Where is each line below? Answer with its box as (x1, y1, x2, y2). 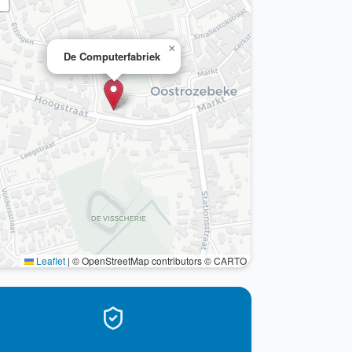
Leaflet (34, 254, 65, 267)
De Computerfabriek (64, 49, 160, 64)
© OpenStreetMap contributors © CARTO (70, 254, 247, 267)
